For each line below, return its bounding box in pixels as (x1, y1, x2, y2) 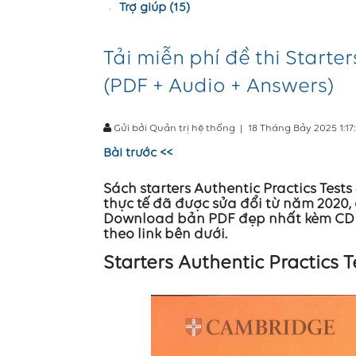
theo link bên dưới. (103, 227, 227, 242)
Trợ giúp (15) (119, 2, 190, 14)
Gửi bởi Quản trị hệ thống (111, 123, 235, 133)
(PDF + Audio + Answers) (103, 76, 334, 98)
